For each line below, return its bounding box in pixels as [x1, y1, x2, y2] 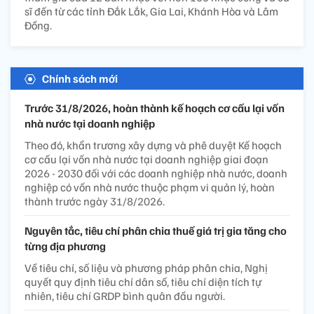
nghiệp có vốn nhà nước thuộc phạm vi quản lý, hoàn [25, 180, 275, 195]
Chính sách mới [42, 71, 118, 86]
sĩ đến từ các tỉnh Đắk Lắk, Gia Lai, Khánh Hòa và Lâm [25, 4, 278, 19]
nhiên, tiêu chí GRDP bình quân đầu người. [25, 289, 225, 303]
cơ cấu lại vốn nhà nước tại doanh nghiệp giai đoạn [25, 152, 268, 167]
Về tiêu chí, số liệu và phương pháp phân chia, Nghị [25, 261, 268, 275]
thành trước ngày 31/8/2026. [25, 194, 165, 209]
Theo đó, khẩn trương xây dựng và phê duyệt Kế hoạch [25, 138, 282, 153]
